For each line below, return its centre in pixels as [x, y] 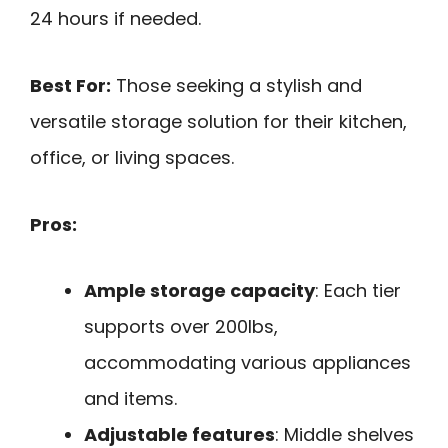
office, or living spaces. [132, 157]
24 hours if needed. [115, 19]
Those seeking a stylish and [236, 85]
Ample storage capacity [199, 291]
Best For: [70, 85]
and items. [130, 399]
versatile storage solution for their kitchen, [218, 121]
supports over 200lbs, [181, 327]
